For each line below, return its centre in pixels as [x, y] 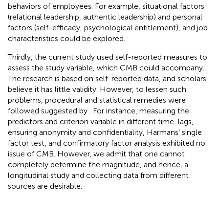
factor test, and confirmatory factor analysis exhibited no [107, 143]
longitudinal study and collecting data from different [98, 175]
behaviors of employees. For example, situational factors [106, 6]
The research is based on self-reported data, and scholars [107, 78]
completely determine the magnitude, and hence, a [98, 164]
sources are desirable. [45, 186]
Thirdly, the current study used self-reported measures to [108, 57]
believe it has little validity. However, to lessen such [97, 89]
